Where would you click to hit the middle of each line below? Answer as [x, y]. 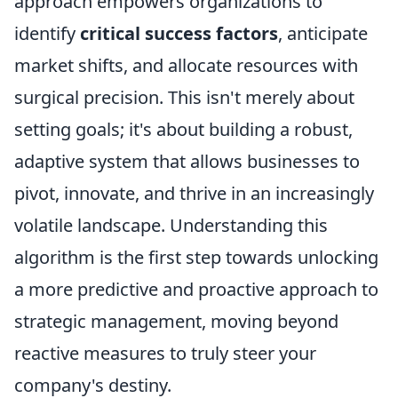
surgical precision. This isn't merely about [184, 97]
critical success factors [179, 33]
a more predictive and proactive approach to [196, 289]
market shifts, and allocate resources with [186, 65]
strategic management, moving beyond [176, 321]
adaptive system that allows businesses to [187, 161]
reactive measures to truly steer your [165, 353]
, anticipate [323, 33]
